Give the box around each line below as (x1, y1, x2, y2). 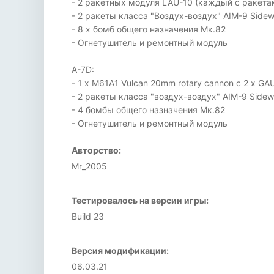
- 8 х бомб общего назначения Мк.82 (72, 24, 226, 34)
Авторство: (72, 145, 121, 155)
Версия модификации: (72, 245, 169, 256)
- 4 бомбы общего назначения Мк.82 (72, 105, 225, 115)
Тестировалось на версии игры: (72, 195, 209, 206)
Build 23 (72, 211, 104, 221)
